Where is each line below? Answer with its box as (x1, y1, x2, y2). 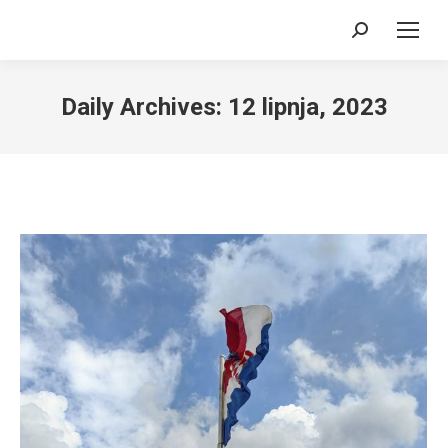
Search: (352, 26, 403, 45)
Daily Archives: (60, 93, 228, 121)
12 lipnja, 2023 (227, 93, 388, 121)
